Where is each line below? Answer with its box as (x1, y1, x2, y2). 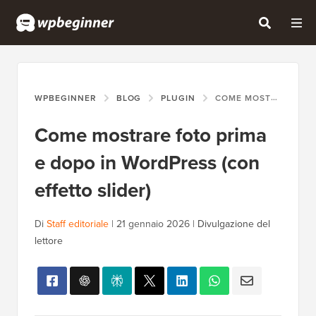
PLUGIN (161, 92, 196, 104)
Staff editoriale (47, 217, 109, 231)
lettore (35, 233, 63, 248)
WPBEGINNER (35, 92, 97, 104)
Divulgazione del (197, 217, 270, 231)
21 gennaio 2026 (116, 217, 190, 231)
